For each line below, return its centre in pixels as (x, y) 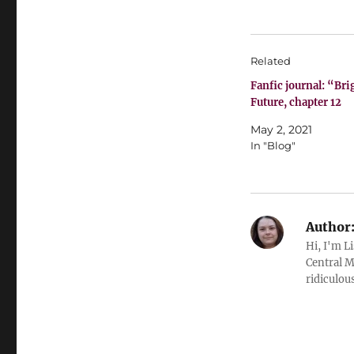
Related (270, 60)
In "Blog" (273, 145)
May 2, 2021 (281, 129)
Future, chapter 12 (296, 102)
